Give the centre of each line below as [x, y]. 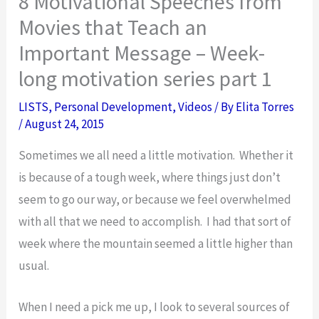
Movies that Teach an [113, 27]
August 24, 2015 [65, 124]
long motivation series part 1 [146, 79]
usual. [34, 266]
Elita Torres [265, 107]
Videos [195, 107]
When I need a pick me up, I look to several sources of [155, 307]
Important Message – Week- [142, 53]
